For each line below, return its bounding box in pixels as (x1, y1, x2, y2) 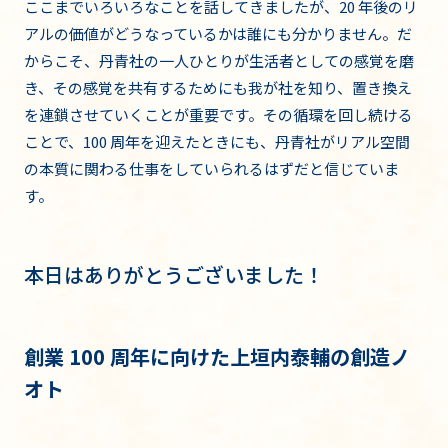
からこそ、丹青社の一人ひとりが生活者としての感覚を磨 (24, 50, 414, 72)
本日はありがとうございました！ (24, 260, 324, 290)
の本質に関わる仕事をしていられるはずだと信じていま (24, 158, 399, 180)
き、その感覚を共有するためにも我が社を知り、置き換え (24, 77, 412, 99)
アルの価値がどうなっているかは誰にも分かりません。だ (24, 23, 412, 45)
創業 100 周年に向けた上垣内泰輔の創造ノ (24, 342, 410, 372)
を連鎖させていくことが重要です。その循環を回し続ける (24, 104, 413, 126)
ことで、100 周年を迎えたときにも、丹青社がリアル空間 (24, 131, 410, 153)
